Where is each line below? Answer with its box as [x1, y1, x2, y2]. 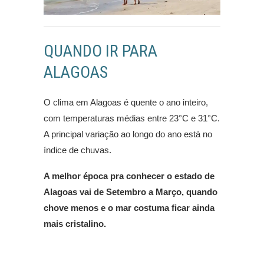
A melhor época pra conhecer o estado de [44, 171, 214, 181]
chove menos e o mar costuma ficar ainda [44, 203, 214, 213]
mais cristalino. [44, 219, 106, 229]
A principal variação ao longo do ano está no [44, 129, 212, 140]
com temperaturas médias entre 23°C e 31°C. [44, 113, 220, 124]
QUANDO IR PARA [44, 41, 157, 61]
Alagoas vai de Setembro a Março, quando [44, 187, 217, 197]
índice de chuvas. [44, 145, 111, 156]
